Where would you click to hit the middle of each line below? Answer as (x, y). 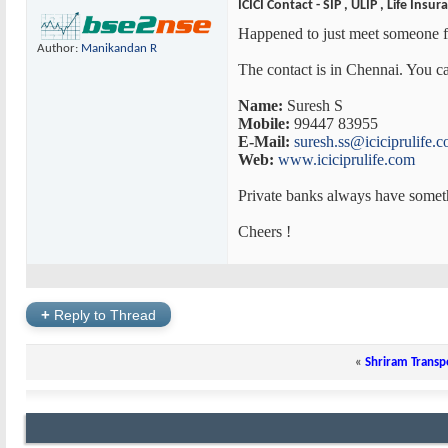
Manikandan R (119, 49)
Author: (59, 49)
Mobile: (264, 123)
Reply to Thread (103, 314)
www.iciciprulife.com (346, 159)
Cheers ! (264, 231)
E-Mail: (264, 141)
